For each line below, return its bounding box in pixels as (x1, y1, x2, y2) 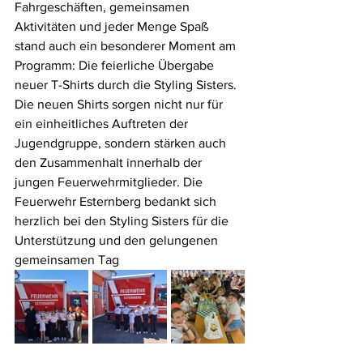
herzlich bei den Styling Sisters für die (15, 214, 232, 228)
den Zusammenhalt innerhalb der (15, 156, 205, 169)
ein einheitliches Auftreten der (15, 117, 191, 130)
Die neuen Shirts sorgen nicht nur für (15, 97, 226, 111)
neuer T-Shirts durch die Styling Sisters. (15, 78, 237, 92)
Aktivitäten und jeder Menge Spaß (15, 19, 212, 33)
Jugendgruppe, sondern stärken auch (15, 136, 229, 150)
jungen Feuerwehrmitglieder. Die (15, 175, 206, 189)
